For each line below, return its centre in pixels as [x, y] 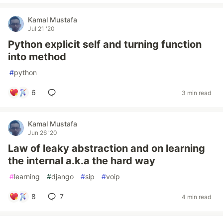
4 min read [196, 197]
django [62, 176]
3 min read [196, 93]
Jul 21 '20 [41, 29]
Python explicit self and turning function [105, 44]
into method [37, 57]
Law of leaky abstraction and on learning [107, 148]
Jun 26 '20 [43, 133]
